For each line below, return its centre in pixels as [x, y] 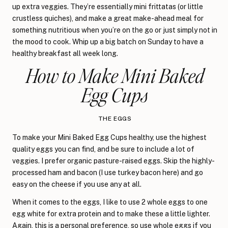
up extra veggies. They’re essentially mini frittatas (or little [108, 6]
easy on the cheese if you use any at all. [77, 184]
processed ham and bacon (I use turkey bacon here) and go [108, 172]
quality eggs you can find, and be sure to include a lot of [103, 149]
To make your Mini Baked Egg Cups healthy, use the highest [109, 137]
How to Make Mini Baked [115, 75]
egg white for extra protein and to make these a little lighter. [111, 213]
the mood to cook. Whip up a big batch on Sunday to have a [108, 41]
